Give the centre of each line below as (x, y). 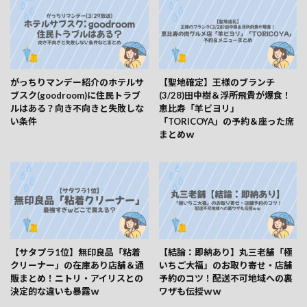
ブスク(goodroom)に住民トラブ (75, 95)
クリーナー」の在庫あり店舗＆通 (77, 265)
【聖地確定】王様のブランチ (217, 82)
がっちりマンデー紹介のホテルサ (77, 82)
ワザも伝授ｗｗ (190, 291)
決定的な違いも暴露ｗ (55, 291)
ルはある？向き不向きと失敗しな (77, 108)
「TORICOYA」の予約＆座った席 (226, 121)
